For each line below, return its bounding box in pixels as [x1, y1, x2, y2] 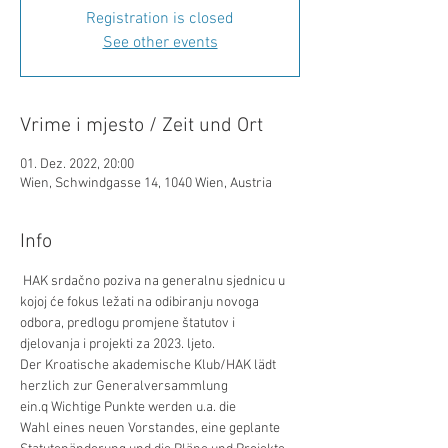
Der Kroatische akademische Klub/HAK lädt [20, 357, 279, 374]
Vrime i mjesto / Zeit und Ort [20, 114, 263, 138]
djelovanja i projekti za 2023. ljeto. [20, 336, 218, 353]
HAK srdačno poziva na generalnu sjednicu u [20, 273, 288, 290]
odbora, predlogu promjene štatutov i [20, 315, 238, 332]
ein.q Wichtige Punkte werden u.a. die [20, 399, 239, 416]
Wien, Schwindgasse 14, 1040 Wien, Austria [20, 175, 272, 192]
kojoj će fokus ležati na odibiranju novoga [20, 294, 262, 311]
